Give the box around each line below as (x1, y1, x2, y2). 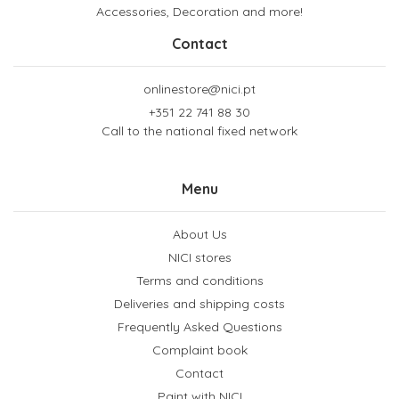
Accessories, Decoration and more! (96, 4, 303, 20)
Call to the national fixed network (102, 123, 297, 140)
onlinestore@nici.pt (143, 81, 256, 98)
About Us (172, 226, 227, 243)
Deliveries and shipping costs (114, 296, 285, 313)
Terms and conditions (135, 273, 264, 289)
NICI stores (167, 249, 232, 266)
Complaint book (151, 342, 248, 359)
